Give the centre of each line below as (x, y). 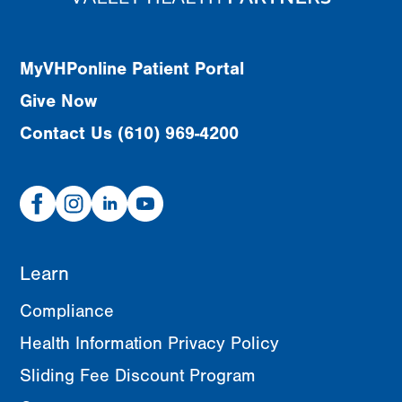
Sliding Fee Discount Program (138, 376)
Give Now (58, 101)
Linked (111, 193)
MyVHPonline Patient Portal (132, 69)
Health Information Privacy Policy (149, 344)
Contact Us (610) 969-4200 (129, 134)
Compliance (67, 311)
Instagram (86, 193)
